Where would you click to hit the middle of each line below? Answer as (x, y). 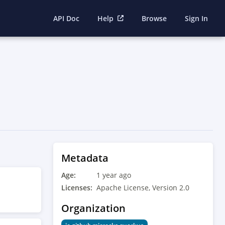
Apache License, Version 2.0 (143, 188)
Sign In (196, 18)
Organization (93, 208)
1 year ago (114, 175)
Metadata (85, 158)
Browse (154, 18)
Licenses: (77, 188)
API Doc (66, 18)
